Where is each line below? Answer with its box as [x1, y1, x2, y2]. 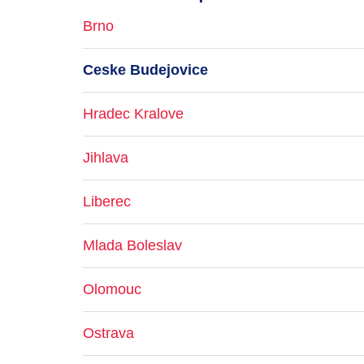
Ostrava [83, 325, 134, 341]
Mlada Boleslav [83, 237, 182, 253]
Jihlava [83, 149, 128, 166]
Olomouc [83, 281, 141, 297]
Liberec [83, 193, 131, 210]
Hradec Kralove [83, 106, 184, 122]
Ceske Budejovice [83, 62, 208, 78]
